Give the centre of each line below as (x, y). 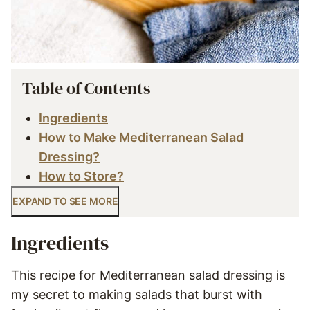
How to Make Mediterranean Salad (141, 137)
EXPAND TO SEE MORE (65, 201)
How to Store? (81, 176)
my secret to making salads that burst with (137, 295)
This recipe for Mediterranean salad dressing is (148, 275)
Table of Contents (86, 88)
